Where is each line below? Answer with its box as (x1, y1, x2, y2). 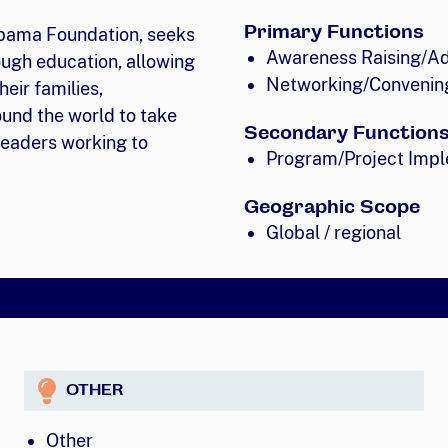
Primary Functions (244, 20, 424, 42)
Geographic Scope (244, 195, 420, 217)
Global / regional (265, 221, 401, 243)
